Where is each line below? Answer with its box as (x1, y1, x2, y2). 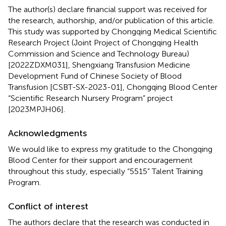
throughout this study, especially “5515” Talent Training (8, 166, 203, 176)
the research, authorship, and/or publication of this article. (8, 15, 214, 25)
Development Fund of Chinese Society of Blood (8, 71, 182, 81)
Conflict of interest (8, 200, 88, 212)
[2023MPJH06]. (8, 104, 65, 114)
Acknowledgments (8, 127, 87, 139)
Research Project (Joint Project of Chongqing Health (8, 37, 198, 47)
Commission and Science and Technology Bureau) (8, 48, 189, 59)
